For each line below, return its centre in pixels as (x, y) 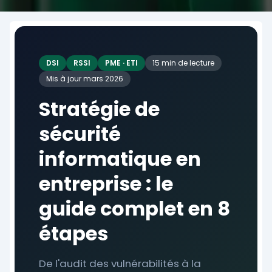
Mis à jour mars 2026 (85, 79)
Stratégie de (99, 109)
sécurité (80, 134)
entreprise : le (106, 184)
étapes (73, 233)
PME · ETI (121, 63)
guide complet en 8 (134, 209)
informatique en (120, 159)
